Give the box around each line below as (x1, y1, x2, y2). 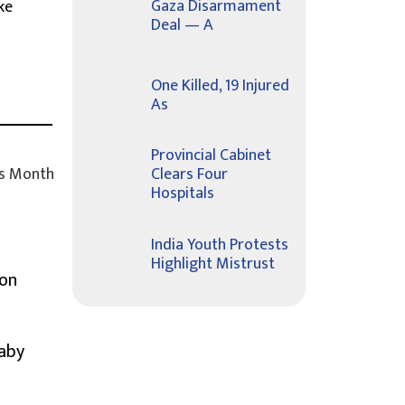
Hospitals (151, 180, 214, 207)
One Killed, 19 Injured (151, 71, 289, 99)
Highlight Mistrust (151, 250, 275, 278)
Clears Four (151, 161, 228, 188)
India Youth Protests (151, 231, 288, 259)
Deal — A (151, 11, 213, 39)
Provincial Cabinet (151, 142, 271, 169)
